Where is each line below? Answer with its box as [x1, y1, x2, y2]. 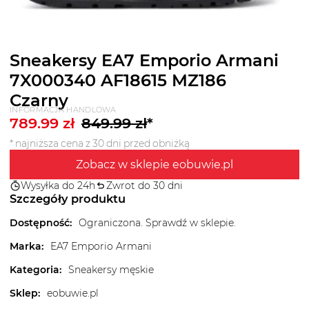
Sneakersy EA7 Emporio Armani [10, 50, 279, 71]
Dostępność [10, 217, 70, 230]
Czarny [10, 90, 68, 111]
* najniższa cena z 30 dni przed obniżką [10, 137, 190, 150]
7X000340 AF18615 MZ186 [10, 70, 226, 91]
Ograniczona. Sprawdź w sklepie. [79, 217, 236, 230]
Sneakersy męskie [68, 263, 154, 277]
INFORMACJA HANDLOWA [10, 105, 117, 115]
